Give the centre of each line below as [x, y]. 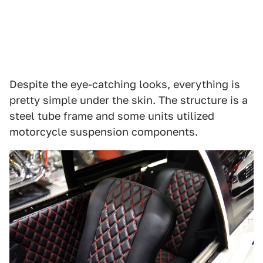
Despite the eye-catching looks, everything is [125, 84]
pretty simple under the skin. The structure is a [129, 100]
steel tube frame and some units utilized [112, 116]
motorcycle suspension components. [104, 131]
